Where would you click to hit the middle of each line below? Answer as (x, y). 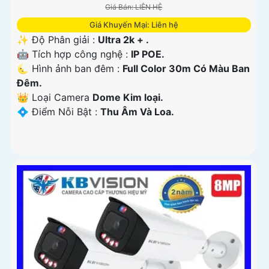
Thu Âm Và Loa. (137, 112)
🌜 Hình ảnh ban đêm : (70, 69)
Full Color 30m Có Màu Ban (186, 69)
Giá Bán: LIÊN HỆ (134, 7)
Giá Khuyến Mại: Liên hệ (134, 25)
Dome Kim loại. (128, 98)
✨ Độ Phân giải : (57, 40)
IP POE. (148, 54)
